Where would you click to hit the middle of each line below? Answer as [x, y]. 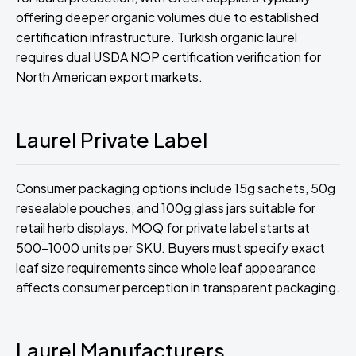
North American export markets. [109, 77]
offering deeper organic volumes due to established [167, 17]
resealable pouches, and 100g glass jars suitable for [166, 208]
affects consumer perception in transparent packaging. [178, 287]
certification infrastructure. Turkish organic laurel [157, 37]
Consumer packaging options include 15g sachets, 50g [176, 188]
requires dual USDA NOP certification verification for [168, 57]
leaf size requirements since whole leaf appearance [166, 267]
